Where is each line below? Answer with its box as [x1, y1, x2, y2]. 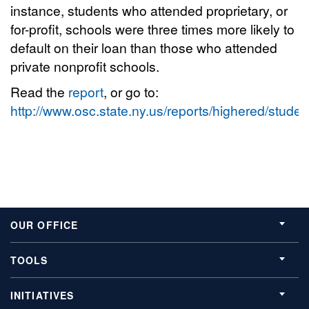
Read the [10, 81, 68, 101]
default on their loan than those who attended [10, 37, 277, 57]
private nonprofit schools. [10, 56, 159, 75]
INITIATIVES [10, 288, 74, 302]
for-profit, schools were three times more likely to [10, 19, 295, 38]
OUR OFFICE [10, 217, 79, 232]
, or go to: [103, 81, 159, 101]
